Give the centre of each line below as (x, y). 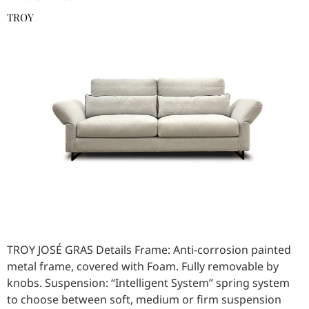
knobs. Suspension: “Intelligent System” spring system (148, 283)
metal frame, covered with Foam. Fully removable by (143, 267)
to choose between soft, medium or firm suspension (144, 300)
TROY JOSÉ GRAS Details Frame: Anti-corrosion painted (149, 250)
